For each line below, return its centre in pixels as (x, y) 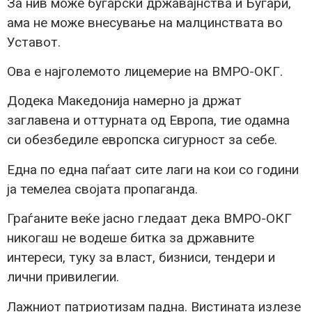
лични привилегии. (63, 277)
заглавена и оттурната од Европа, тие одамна (148, 120)
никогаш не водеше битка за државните (131, 238)
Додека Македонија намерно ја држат (124, 101)
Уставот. (34, 42)
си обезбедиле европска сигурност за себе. (142, 140)
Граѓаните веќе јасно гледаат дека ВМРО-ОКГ (149, 219)
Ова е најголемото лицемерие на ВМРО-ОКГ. (145, 72)
